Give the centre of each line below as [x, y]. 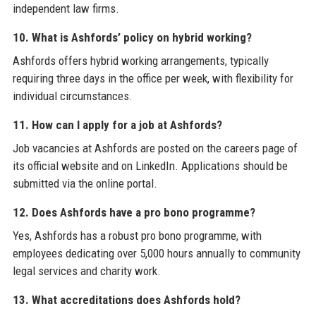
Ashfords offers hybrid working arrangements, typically [140, 60]
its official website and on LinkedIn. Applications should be [150, 165]
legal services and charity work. [86, 271]
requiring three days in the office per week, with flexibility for [153, 78]
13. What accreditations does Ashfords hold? [126, 299]
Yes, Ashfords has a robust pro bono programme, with [137, 235]
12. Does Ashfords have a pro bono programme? [134, 212]
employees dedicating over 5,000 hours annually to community [156, 253]
